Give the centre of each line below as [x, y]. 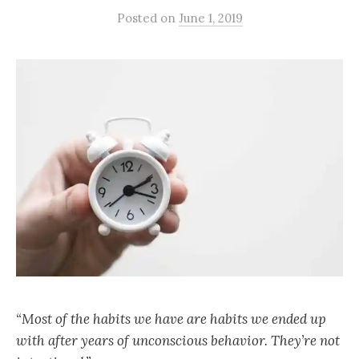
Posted [138, 18]
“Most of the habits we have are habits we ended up [171, 319]
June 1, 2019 [210, 18]
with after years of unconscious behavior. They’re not [178, 340]
